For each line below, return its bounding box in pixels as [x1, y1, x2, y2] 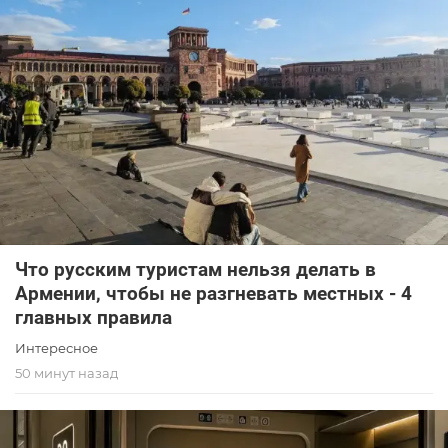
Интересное [15, 339, 98, 356]
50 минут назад [15, 364, 118, 381]
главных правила [15, 305, 172, 329]
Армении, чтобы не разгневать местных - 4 [15, 281, 412, 305]
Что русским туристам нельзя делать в [15, 257, 376, 281]
